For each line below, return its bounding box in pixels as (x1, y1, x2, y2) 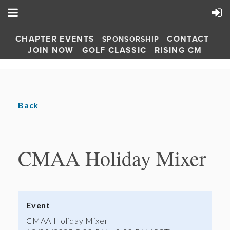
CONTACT (167, 34, 209, 44)
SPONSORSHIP (102, 35, 160, 44)
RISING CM (155, 45, 202, 55)
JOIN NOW (28, 45, 74, 55)
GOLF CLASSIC (82, 45, 147, 55)
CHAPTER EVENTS (15, 34, 95, 44)
